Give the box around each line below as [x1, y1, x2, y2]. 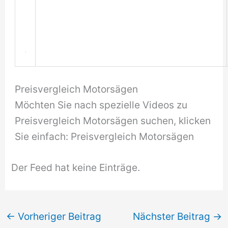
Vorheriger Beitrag [15, 210, 102, 222]
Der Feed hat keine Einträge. [11, 161, 140, 174]
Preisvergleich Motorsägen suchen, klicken [15, 114, 211, 127]
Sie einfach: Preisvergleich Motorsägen [15, 130, 194, 142]
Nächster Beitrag [132, 210, 213, 222]
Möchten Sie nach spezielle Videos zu [15, 98, 188, 111]
